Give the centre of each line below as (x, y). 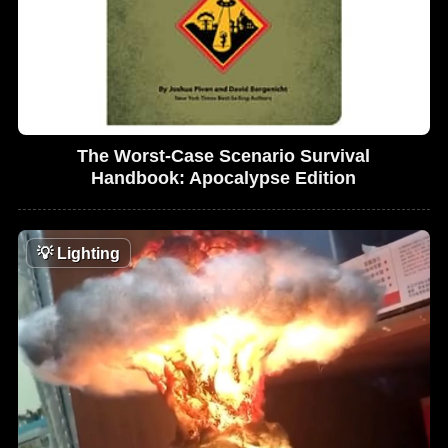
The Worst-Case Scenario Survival (224, 155)
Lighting (87, 253)
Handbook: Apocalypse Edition (224, 177)
